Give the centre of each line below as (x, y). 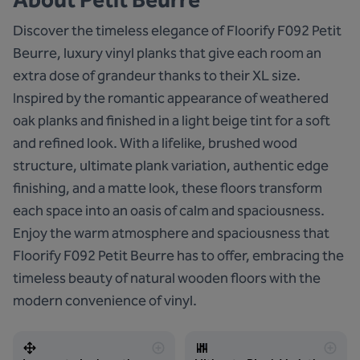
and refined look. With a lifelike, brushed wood (155, 143)
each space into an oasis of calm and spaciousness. (169, 211)
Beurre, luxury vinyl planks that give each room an (167, 53)
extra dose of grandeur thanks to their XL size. (157, 76)
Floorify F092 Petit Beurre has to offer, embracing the (178, 256)
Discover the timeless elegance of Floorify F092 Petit (177, 31)
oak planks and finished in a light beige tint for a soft (172, 121)
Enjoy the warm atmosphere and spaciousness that (171, 233)
